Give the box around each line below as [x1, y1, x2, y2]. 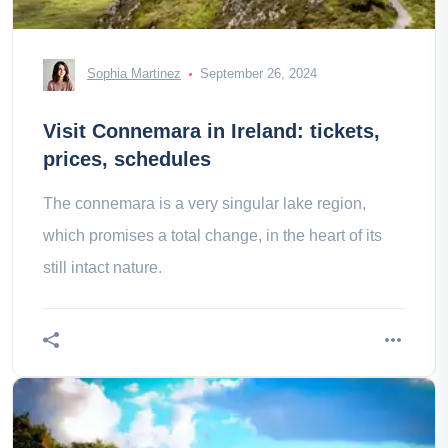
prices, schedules [43, 148, 211, 170]
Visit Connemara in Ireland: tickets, [43, 120, 380, 142]
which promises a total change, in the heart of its [43, 227, 382, 244]
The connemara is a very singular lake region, [43, 195, 366, 212]
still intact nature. [43, 259, 162, 276]
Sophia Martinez [87, 66, 181, 82]
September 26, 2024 [200, 66, 317, 82]
